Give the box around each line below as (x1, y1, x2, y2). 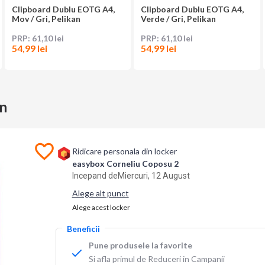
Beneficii (66, 224, 100, 234)
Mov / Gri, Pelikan (12, 14, 81, 24)
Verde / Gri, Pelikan (141, 14, 216, 24)
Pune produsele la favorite (88, 240, 192, 251)
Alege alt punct (72, 188, 129, 199)
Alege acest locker (72, 203, 130, 212)
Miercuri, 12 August (117, 171, 190, 181)
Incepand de (72, 171, 118, 181)
